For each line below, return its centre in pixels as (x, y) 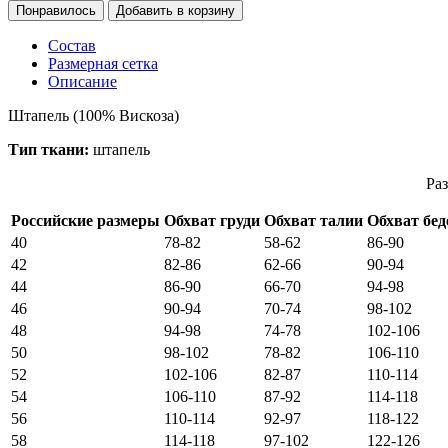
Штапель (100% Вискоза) (93, 115)
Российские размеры (85, 220)
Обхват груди (212, 220)
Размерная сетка (103, 63)
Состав (72, 45)
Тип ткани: (50, 149)
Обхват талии (313, 220)
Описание (82, 81)
